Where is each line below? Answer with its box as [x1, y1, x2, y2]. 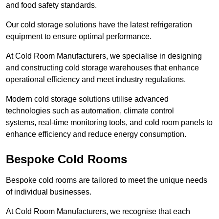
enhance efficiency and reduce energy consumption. [6, 130, 186, 139]
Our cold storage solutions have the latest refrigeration [6, 21, 192, 29]
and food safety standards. [6, 1, 97, 10]
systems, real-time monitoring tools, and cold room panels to [6, 118, 213, 127]
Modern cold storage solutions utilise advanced [6, 95, 169, 104]
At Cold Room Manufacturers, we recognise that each [6, 207, 190, 216]
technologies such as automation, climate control [6, 107, 174, 115]
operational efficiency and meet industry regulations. [6, 75, 186, 84]
